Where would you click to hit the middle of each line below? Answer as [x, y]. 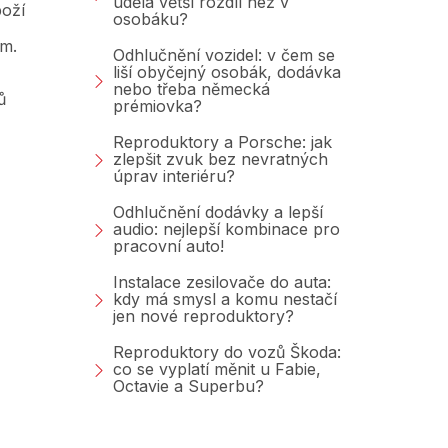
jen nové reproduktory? [203, 316]
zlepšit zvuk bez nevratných [220, 159]
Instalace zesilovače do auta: [222, 282]
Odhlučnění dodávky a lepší [218, 212]
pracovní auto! [168, 246]
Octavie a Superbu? [188, 386]
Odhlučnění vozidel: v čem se [224, 55]
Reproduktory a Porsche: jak [222, 142]
